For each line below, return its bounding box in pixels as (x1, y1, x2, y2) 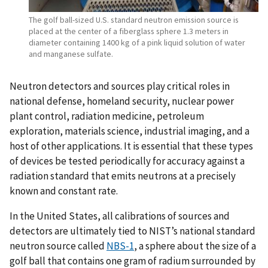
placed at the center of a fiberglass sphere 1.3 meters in (29, 25, 229, 36)
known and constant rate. (10, 184, 118, 197)
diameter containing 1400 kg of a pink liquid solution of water (29, 36, 245, 48)
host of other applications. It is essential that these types (10, 139, 253, 153)
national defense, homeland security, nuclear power (10, 94, 234, 108)
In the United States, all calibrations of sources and (10, 209, 230, 223)
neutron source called (10, 239, 106, 252)
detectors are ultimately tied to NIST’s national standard (10, 224, 255, 237)
